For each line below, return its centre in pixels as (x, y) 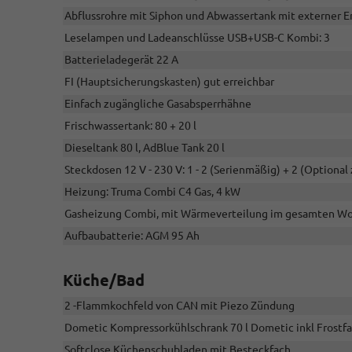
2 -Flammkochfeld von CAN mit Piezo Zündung (180, 306)
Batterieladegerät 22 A (121, 60)
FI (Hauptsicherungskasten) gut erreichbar (169, 82)
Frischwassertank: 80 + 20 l (130, 126)
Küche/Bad (104, 280)
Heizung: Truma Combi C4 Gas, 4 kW (152, 192)
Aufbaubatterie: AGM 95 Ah (132, 236)
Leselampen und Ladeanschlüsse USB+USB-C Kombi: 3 (197, 38)
